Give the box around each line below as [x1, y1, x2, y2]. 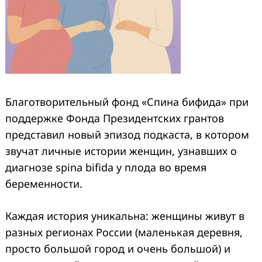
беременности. [5, 176, 82, 191]
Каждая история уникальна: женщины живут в [5, 208, 244, 223]
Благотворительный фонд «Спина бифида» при [5, 94, 249, 109]
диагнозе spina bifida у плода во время [5, 160, 206, 174]
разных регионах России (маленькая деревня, [5, 225, 243, 239]
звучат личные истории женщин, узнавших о [5, 143, 237, 158]
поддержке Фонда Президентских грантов [5, 111, 224, 125]
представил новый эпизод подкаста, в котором [5, 127, 249, 142]
